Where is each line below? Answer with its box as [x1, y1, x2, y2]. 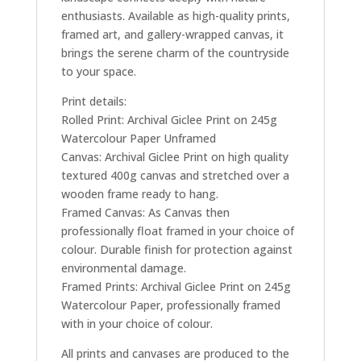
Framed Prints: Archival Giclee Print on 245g [60, 278, 291, 294]
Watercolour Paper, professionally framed [60, 297, 280, 313]
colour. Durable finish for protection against [60, 241, 293, 257]
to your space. [60, 63, 136, 79]
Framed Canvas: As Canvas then [60, 204, 230, 220]
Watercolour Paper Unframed [60, 130, 216, 146]
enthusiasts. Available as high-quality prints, [60, 7, 290, 23]
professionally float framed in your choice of [60, 222, 294, 239]
